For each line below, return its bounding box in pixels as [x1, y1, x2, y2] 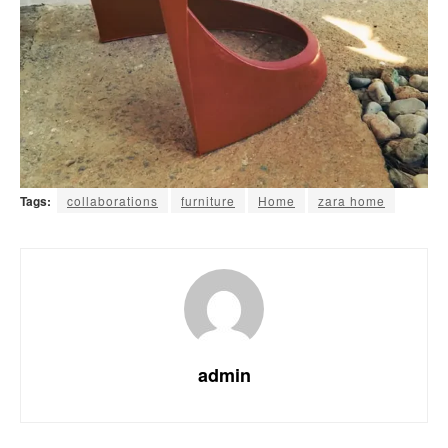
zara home [318, 192, 385, 210]
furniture [181, 192, 235, 210]
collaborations [67, 192, 158, 210]
